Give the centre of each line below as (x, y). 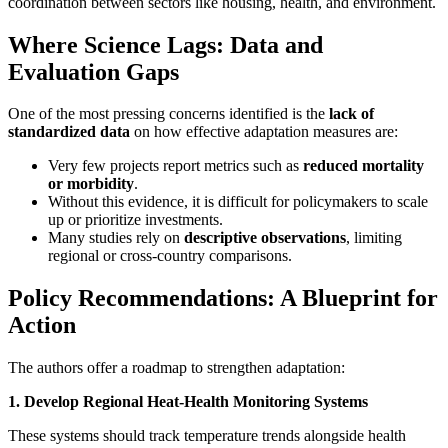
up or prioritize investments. (135, 220)
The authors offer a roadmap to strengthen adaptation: (176, 368)
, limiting (374, 238)
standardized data (69, 132)
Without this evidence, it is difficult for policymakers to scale (238, 202)
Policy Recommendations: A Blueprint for (223, 298)
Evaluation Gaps (93, 71)
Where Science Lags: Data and (165, 44)
